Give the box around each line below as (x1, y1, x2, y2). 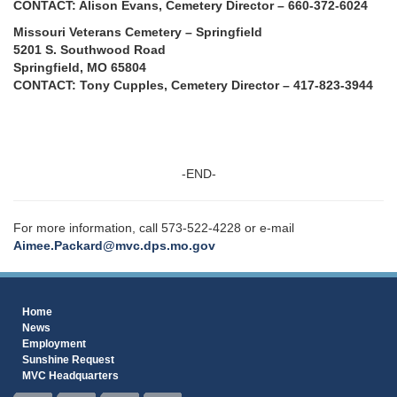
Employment (22, 337, 86, 350)
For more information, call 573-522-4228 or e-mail (13, 220, 294, 235)
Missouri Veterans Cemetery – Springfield (13, 24, 262, 39)
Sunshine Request (22, 353, 114, 366)
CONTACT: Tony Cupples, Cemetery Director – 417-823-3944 (13, 77, 373, 92)
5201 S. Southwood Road (13, 42, 166, 57)
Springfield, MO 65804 (13, 59, 146, 74)
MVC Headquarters (22, 369, 119, 382)
